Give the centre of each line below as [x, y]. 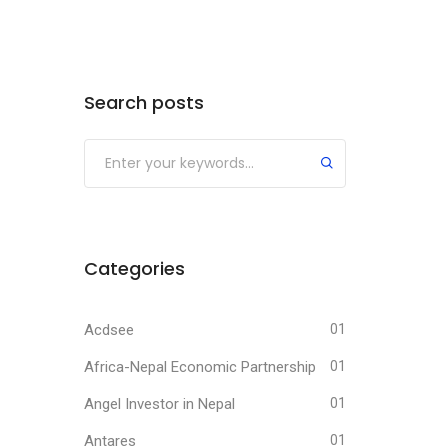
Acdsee [108, 330]
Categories [134, 268]
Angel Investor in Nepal [159, 404]
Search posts [143, 102]
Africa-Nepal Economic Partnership [199, 367]
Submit [115, 149]
